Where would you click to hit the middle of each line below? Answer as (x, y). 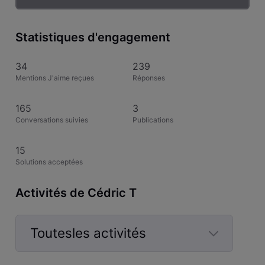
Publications (153, 119)
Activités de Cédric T (76, 193)
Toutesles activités (88, 233)
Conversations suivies (51, 119)
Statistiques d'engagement (93, 38)
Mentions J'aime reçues (54, 77)
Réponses (149, 77)
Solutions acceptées (49, 161)
